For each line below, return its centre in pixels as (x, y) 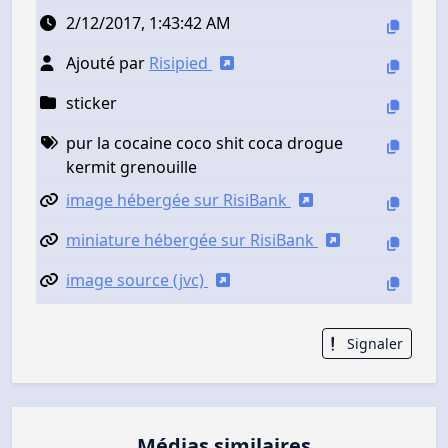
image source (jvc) (137, 279)
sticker (91, 102)
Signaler (373, 343)
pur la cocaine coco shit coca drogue (204, 142)
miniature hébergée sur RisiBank (192, 239)
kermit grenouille (131, 166)
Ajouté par (107, 62)
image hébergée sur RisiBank (178, 199)
